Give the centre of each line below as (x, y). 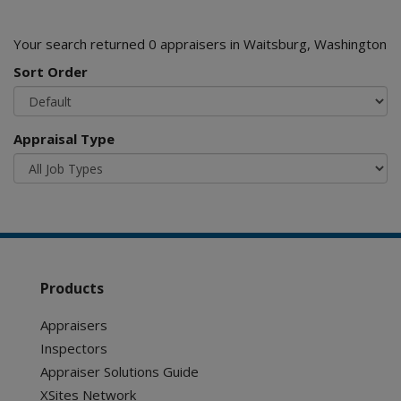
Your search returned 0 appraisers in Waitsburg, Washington (200, 44)
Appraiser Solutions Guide (119, 371)
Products (72, 288)
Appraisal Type (64, 139)
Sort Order (51, 72)
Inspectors (74, 348)
